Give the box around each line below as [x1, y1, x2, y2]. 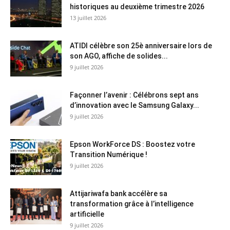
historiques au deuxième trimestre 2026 [70, 3, 204, 11]
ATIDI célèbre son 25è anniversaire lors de [70, 42, 212, 50]
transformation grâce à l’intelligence [70, 200, 194, 208]
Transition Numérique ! [70, 150, 147, 159]
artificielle [70, 210, 104, 218]
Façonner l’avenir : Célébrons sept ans [70, 91, 199, 99]
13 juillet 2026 [70, 14, 106, 22]
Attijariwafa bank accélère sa [70, 189, 167, 198]
